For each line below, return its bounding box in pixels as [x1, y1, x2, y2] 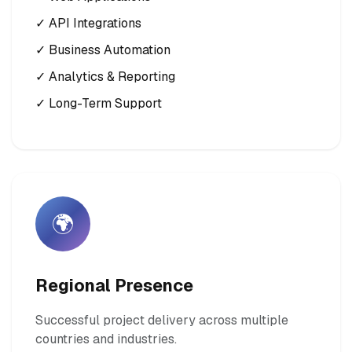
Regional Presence [35, 273, 193, 296]
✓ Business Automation [35, 41, 170, 58]
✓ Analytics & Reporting [35, 68, 175, 85]
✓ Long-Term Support [35, 94, 162, 112]
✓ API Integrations [35, 14, 141, 31]
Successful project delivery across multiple [35, 311, 288, 328]
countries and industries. [35, 330, 177, 347]
